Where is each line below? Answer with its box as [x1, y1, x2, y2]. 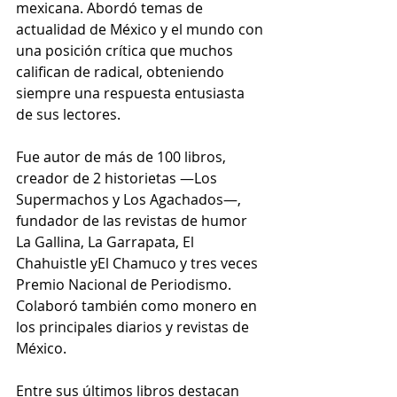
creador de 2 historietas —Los [16, 168, 221, 189]
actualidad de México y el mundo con [16, 19, 267, 40]
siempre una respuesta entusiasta [16, 83, 248, 104]
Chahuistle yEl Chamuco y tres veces [16, 253, 261, 274]
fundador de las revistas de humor [16, 211, 251, 231]
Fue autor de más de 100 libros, [16, 147, 230, 167]
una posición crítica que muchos [16, 41, 237, 61]
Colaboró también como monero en [16, 296, 261, 316]
